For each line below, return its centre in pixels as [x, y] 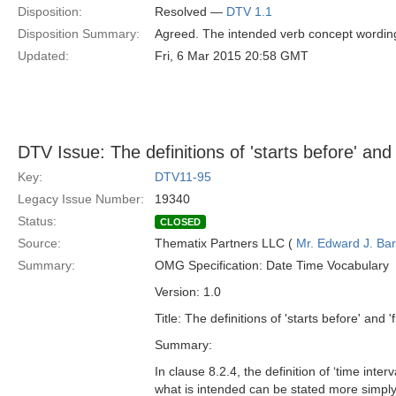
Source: [39, 243]
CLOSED [180, 222]
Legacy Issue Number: [81, 199]
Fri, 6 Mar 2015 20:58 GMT [232, 56]
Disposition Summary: [79, 34]
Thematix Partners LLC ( [225, 243]
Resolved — [190, 11]
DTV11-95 [183, 177]
